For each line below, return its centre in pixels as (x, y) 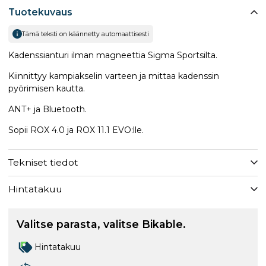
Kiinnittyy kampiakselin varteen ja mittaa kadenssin (114, 76)
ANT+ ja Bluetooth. (47, 109)
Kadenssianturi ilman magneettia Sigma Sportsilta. (113, 55)
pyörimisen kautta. (47, 88)
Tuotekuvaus (40, 12)
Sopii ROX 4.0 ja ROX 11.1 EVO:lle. (76, 130)
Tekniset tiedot (43, 163)
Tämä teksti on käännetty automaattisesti (85, 34)
